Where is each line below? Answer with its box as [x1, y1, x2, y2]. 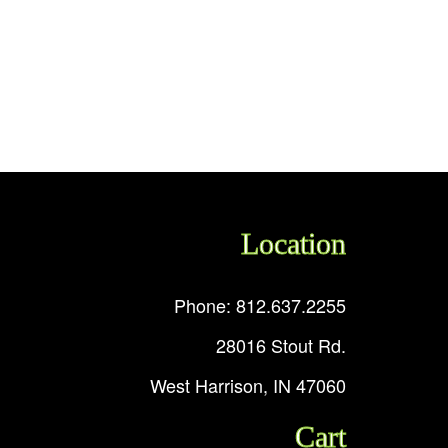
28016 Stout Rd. [216, 332, 346, 359]
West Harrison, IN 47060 [150, 372, 346, 399]
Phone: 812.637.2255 [174, 292, 346, 319]
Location [241, 227, 346, 261]
